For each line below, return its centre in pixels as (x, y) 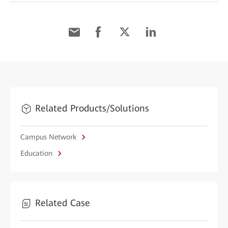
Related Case (63, 203)
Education (37, 153)
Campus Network (49, 137)
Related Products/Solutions (92, 108)
